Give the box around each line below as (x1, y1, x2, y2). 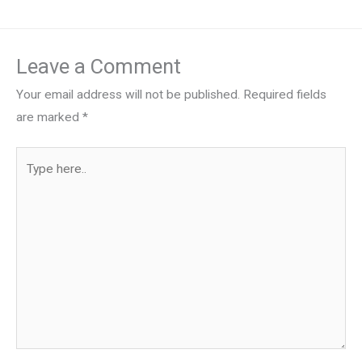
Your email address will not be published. (16, 87, 240, 103)
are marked (16, 110, 82, 125)
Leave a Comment (16, 54, 181, 79)
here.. (15, 173, 45, 188)
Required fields (243, 87, 326, 103)
